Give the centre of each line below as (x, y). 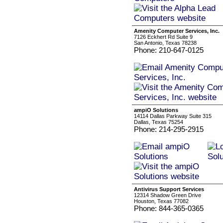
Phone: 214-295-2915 (169, 129)
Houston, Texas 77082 (161, 201)
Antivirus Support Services (169, 189)
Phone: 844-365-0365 (169, 208)
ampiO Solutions (156, 110)
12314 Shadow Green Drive (167, 195)
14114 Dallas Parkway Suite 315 (173, 116)
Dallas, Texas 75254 (159, 122)
